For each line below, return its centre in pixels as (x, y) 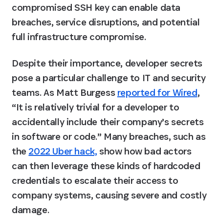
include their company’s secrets (134, 122)
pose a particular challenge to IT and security (109, 78)
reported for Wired (157, 92)
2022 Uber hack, (63, 151)
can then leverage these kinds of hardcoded (106, 166)
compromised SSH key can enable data (96, 7)
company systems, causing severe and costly (109, 195)
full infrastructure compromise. (79, 37)
